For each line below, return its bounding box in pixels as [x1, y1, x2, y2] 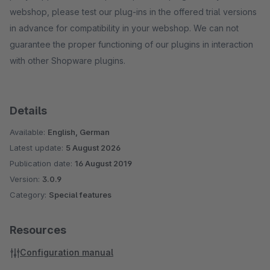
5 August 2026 [66, 143, 121, 152]
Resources [10, 224, 66, 236]
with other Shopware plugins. [10, 55, 125, 66]
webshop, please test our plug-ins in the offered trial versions [10, 7, 257, 17]
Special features [49, 190, 111, 199]
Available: [10, 127, 48, 137]
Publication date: [10, 159, 75, 168]
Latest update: [10, 143, 66, 152]
